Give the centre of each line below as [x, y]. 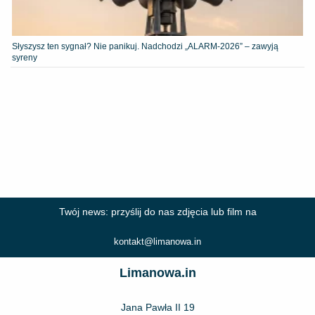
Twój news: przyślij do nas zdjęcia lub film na [157, 212]
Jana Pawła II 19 [157, 307]
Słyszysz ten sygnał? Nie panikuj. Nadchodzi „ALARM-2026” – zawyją [145, 46]
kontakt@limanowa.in [157, 242]
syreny [25, 57]
